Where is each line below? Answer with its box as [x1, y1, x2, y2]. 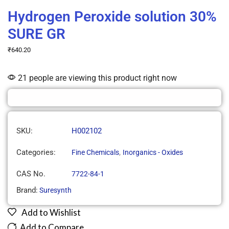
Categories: [16, 147, 56, 157]
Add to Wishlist [21, 207, 81, 218]
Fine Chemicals [72, 148, 119, 156]
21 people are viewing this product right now [16, 73, 177, 83]
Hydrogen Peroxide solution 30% [8, 8, 217, 26]
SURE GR [8, 26, 65, 43]
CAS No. [16, 169, 45, 178]
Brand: [16, 186, 38, 195]
